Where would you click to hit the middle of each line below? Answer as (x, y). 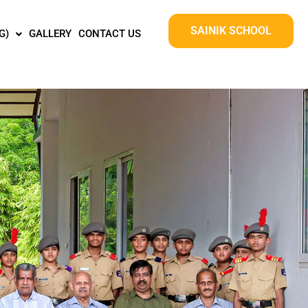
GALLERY (50, 34)
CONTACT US (109, 34)
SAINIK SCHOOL (231, 31)
